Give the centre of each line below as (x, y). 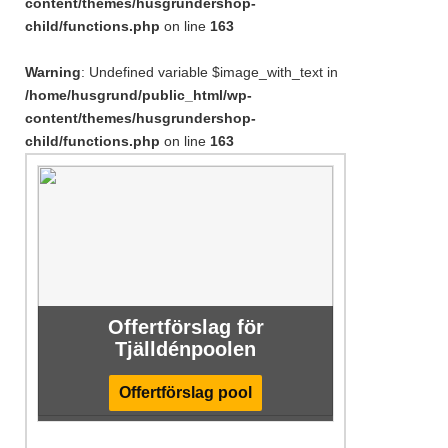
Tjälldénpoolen (185, 349)
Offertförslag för (185, 327)
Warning (53, 72)
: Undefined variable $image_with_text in (209, 72)
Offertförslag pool (185, 392)
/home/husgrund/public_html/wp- (138, 95)
